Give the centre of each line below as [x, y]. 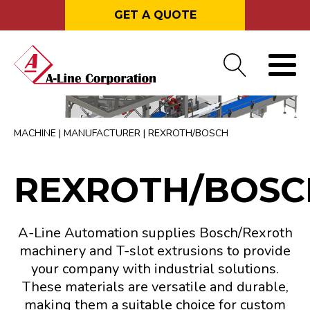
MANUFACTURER [102, 134]
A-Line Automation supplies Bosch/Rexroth [155, 233]
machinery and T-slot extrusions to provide [155, 251]
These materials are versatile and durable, [155, 287]
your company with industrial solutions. [155, 269]
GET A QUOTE [155, 15]
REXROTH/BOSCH [188, 134]
